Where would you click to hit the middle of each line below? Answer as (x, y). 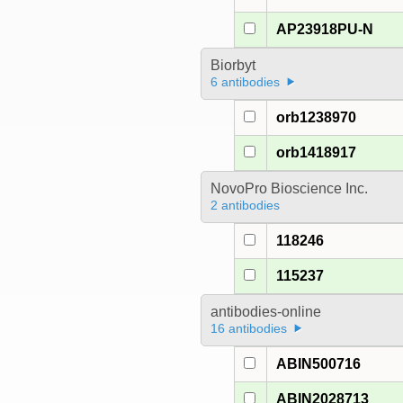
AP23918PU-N (325, 30)
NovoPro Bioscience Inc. (289, 189)
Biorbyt (233, 66)
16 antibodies (248, 329)
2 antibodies (245, 206)
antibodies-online (265, 312)
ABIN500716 (319, 364)
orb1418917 (317, 153)
